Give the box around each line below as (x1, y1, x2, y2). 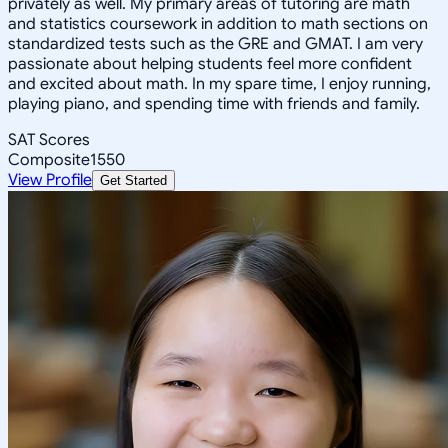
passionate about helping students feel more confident (8, 53, 412, 74)
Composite (8, 149, 90, 170)
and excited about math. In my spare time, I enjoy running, (8, 73, 431, 94)
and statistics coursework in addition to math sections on (8, 13, 428, 34)
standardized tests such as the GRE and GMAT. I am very (8, 33, 423, 54)
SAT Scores (8, 129, 90, 150)
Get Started (100, 172, 167, 188)
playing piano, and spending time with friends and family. (8, 93, 420, 114)
